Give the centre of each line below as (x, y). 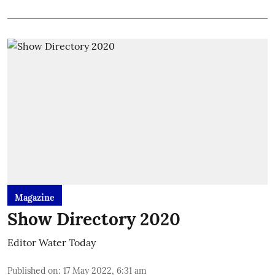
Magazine (35, 198)
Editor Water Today (52, 242)
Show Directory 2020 (94, 219)
